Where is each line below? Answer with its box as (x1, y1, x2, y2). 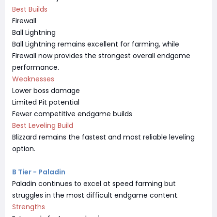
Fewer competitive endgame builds (12, 108, 132, 119)
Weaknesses (12, 74, 54, 84)
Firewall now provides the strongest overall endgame (12, 50, 190, 61)
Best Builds (12, 4, 47, 14)
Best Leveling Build (12, 120, 73, 130)
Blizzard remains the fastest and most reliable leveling (12, 132, 195, 142)
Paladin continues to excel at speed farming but (12, 178, 176, 188)
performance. (12, 62, 59, 72)
